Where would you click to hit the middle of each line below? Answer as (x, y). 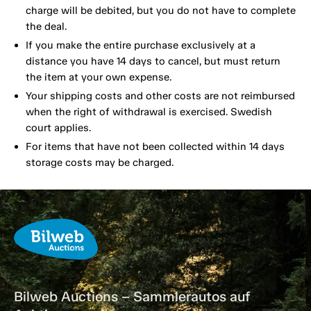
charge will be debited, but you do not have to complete (160, 11)
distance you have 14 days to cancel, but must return (153, 61)
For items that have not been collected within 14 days (155, 147)
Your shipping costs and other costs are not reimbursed (160, 96)
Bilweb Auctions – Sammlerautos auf (132, 297)
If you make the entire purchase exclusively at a (140, 45)
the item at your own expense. (98, 77)
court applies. (58, 128)
